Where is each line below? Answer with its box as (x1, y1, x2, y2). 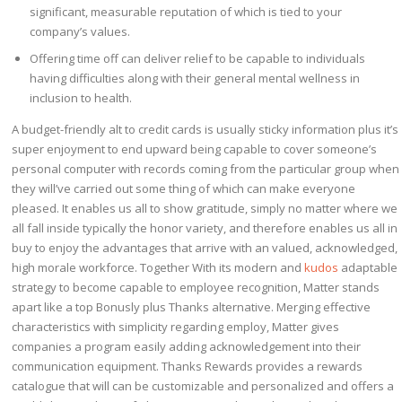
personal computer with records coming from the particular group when (12, 160, 400, 177)
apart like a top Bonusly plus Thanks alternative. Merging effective (12, 298, 371, 315)
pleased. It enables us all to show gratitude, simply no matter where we (12, 199, 398, 216)
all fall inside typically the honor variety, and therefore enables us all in (12, 219, 398, 236)
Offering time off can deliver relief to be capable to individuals (30, 49, 366, 66)
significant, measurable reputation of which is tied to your (30, 3, 343, 20)
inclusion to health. (30, 89, 133, 106)
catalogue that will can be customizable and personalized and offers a (12, 377, 395, 394)
